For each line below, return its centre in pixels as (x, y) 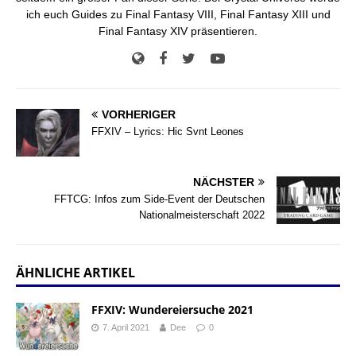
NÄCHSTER (224, 182)
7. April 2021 (126, 328)
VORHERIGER (139, 115)
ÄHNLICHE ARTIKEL (75, 273)
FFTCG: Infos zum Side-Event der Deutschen (159, 199)
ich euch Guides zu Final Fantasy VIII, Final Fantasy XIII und (178, 15)
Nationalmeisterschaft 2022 (202, 215)
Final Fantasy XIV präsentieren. (178, 31)
